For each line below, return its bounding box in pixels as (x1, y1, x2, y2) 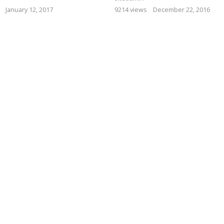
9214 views (114, 5, 147, 14)
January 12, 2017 (5, 5, 53, 14)
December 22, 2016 (153, 5, 210, 14)
